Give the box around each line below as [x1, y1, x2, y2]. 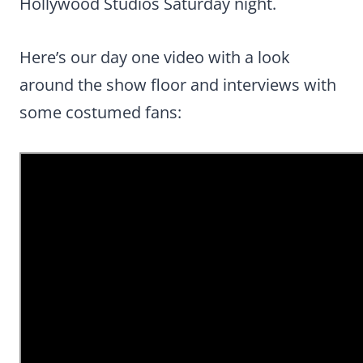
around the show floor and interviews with [19, 74, 336, 96]
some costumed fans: [19, 101, 181, 124]
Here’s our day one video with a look [19, 46, 290, 69]
